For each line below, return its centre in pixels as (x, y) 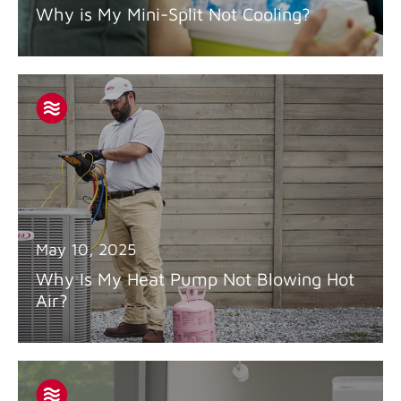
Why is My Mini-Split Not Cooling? (173, 14)
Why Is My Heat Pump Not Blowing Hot (195, 279)
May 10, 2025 (86, 249)
